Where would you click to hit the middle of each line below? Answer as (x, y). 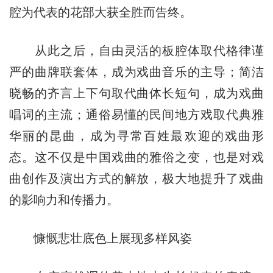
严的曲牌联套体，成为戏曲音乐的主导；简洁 (136, 72)
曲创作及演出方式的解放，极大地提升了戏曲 (136, 178)
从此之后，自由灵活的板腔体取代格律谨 (136, 50)
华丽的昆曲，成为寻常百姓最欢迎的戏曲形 (136, 136)
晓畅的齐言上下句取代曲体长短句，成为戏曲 (136, 93)
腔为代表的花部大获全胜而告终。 (100, 12)
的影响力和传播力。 (64, 200)
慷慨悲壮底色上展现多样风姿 (100, 238)
